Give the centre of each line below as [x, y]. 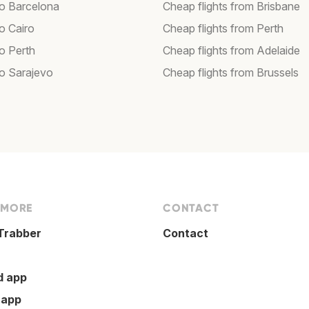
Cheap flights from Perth [223, 29]
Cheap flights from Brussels [231, 73]
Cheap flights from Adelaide [231, 51]
